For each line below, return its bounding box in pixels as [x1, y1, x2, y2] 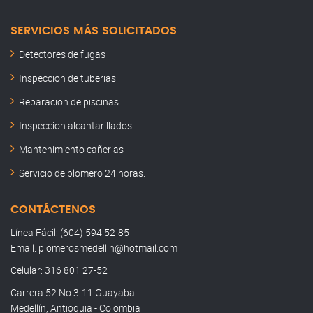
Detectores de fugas [19, 47, 105, 61]
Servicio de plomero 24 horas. [19, 166, 145, 180]
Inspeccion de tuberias [19, 71, 116, 85]
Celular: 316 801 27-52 [10, 263, 108, 277]
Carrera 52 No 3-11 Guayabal [10, 285, 137, 299]
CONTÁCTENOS [10, 203, 96, 215]
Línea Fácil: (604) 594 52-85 [10, 225, 129, 239]
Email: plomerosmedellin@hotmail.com [10, 240, 177, 254]
